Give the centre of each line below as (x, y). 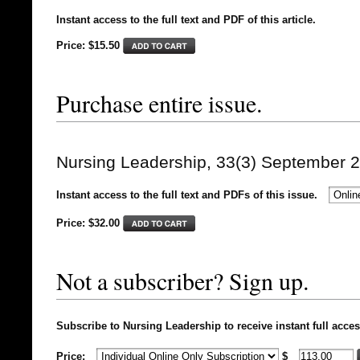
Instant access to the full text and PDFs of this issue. (187, 195)
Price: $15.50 (88, 45)
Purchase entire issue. (159, 103)
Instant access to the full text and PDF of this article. (186, 20)
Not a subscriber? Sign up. (182, 280)
